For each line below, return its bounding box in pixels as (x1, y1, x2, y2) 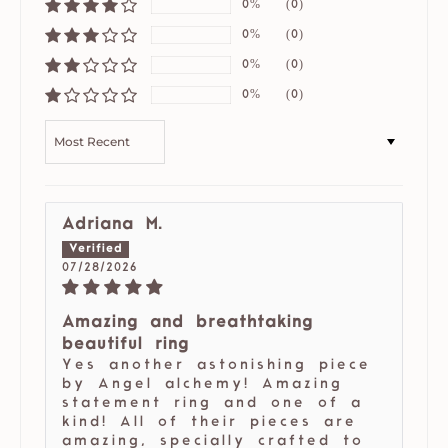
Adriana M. (62, 217, 163, 234)
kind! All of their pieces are (62, 415, 357, 431)
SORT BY (44, 119, 115, 138)
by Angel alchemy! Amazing (62, 377, 343, 393)
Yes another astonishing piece (62, 358, 371, 374)
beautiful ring (62, 337, 189, 354)
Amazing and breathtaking (62, 315, 313, 332)
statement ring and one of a (62, 396, 363, 412)
